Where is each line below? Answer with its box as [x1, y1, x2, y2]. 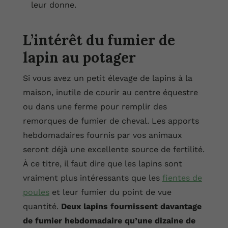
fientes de [162, 173, 202, 183]
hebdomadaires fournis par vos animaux [22, 130, 182, 140]
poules [22, 187, 49, 197]
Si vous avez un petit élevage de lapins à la [22, 73, 192, 83]
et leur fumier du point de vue [49, 187, 172, 197]
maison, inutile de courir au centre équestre [22, 88, 198, 98]
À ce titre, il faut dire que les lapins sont [22, 159, 182, 169]
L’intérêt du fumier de [22, 31, 175, 50]
